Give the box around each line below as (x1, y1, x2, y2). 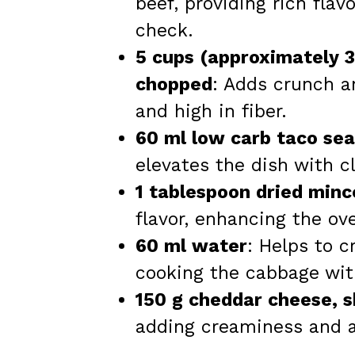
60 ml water (136, 235, 247, 257)
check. (136, 19, 193, 41)
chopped (136, 73, 212, 95)
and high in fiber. (136, 100, 287, 122)
